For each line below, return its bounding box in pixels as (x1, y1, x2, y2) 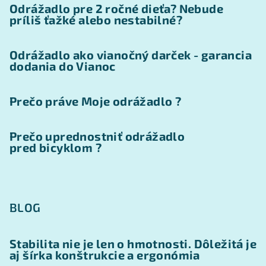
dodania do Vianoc (9, 59, 116, 74)
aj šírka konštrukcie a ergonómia (9, 248, 200, 262)
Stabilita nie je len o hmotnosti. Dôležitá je (9, 236, 256, 251)
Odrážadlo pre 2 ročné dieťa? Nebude (9, 1, 223, 16)
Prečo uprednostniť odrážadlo (9, 129, 185, 144)
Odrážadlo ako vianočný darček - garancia (9, 47, 252, 62)
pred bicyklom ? (9, 140, 102, 155)
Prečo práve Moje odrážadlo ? (9, 94, 182, 109)
